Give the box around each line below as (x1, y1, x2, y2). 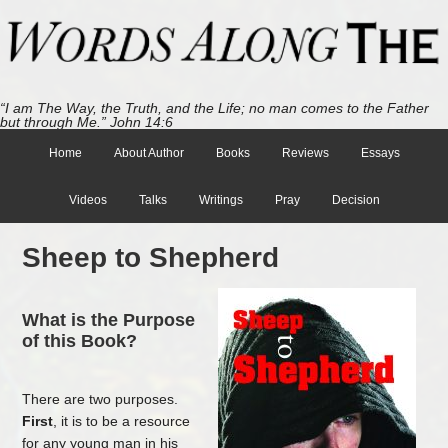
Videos (68, 192, 107, 207)
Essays (360, 145, 400, 160)
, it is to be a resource (53, 413, 191, 430)
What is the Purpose (22, 310, 196, 331)
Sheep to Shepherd (22, 241, 280, 273)
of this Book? (22, 331, 138, 352)
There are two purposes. (22, 391, 183, 408)
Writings (198, 192, 243, 207)
